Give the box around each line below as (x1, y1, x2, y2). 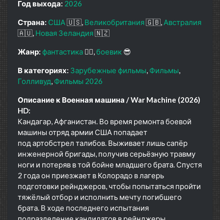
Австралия (164, 17, 201, 27)
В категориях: (18, 65, 69, 75)
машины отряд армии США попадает (18, 127, 147, 137)
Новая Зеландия (35, 28, 93, 37)
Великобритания (84, 17, 144, 27)
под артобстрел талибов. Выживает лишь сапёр (18, 138, 188, 147)
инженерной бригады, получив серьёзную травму (18, 149, 195, 158)
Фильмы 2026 (54, 76, 103, 85)
